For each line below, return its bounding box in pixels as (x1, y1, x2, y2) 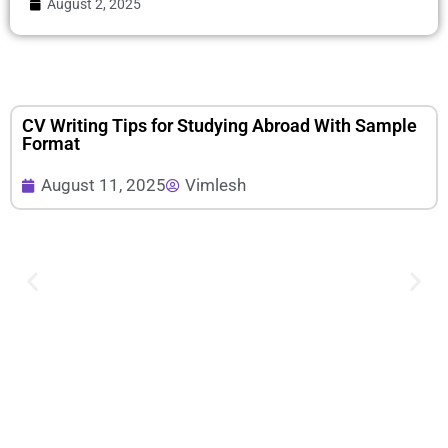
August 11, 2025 (41, 175, 166, 196)
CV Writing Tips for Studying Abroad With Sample (22, 115, 417, 137)
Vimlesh (185, 175, 246, 196)
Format (22, 133, 80, 155)
